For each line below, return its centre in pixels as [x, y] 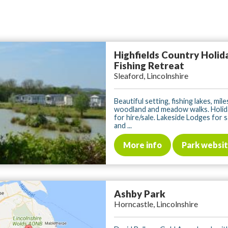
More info [142, 145]
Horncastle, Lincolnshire [156, 204]
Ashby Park [140, 194]
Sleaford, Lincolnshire [151, 75]
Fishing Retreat [149, 65]
